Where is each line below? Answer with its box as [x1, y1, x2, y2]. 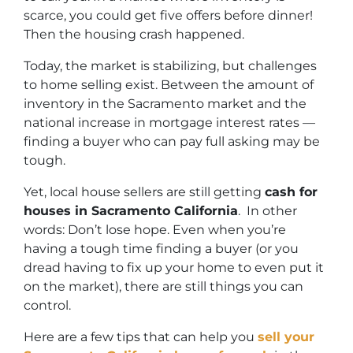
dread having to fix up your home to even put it [24, 260, 324, 276]
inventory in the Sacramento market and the [24, 96, 307, 112]
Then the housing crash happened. [24, 27, 244, 43]
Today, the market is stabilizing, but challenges [24, 58, 317, 74]
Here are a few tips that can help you [24, 329, 258, 345]
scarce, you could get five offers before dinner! [24, 8, 313, 24]
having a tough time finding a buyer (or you [24, 241, 299, 257]
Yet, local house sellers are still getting [24, 184, 265, 200]
